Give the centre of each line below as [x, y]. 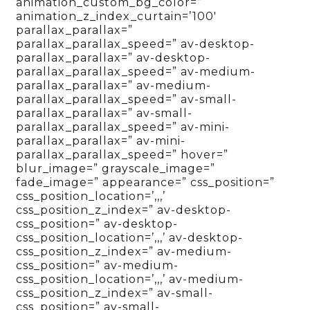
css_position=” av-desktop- [97, 224]
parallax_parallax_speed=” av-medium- [136, 72]
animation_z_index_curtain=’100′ [117, 17]
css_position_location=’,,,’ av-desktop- [130, 238]
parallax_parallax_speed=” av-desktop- [136, 44]
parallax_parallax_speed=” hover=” [122, 155]
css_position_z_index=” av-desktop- [124, 210]
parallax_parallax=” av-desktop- [113, 58]
